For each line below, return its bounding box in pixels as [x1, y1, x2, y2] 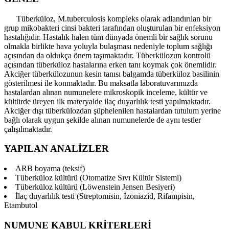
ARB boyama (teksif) [15, 164, 85, 173]
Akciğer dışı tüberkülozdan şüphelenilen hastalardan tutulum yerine [4, 106, 221, 115]
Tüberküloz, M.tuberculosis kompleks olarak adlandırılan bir [4, 14, 211, 23]
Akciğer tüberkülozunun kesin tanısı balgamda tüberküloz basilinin [4, 69, 219, 78]
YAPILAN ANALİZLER [4, 143, 109, 154]
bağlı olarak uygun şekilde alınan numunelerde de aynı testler [4, 115, 201, 124]
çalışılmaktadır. [4, 124, 52, 133]
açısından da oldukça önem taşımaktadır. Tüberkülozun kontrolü [4, 51, 211, 60]
